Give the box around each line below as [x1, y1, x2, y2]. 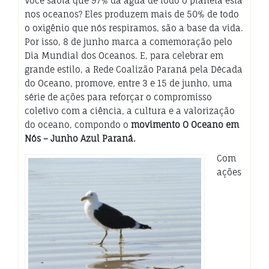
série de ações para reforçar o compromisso [25, 91, 212, 102]
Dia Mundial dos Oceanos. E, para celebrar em [25, 50, 223, 61]
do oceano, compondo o [25, 119, 131, 130]
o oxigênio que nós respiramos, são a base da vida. [25, 22, 243, 33]
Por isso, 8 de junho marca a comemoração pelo [25, 36, 232, 47]
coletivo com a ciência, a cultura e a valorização [25, 105, 235, 116]
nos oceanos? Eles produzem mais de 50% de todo [25, 8, 239, 19]
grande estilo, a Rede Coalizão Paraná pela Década [25, 64, 243, 74]
